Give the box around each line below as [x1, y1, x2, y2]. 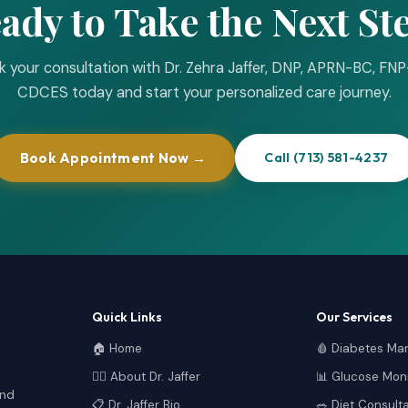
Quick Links [91, 308, 162, 325]
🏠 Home [91, 340, 142, 356]
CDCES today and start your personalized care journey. [16, 82, 392, 102]
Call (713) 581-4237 [264, 149, 389, 166]
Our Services [316, 308, 393, 325]
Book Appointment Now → [19, 148, 207, 167]
